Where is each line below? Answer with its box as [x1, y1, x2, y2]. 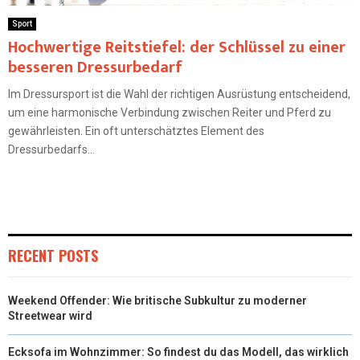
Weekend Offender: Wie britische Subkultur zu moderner [8, 294, 307, 308]
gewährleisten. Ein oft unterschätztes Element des [8, 125, 264, 138]
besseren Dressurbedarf [8, 54, 182, 82]
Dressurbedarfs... [8, 143, 95, 157]
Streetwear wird [8, 309, 92, 323]
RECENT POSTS [8, 245, 98, 267]
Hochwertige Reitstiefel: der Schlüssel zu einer [8, 34, 346, 62]
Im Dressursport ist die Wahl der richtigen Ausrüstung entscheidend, [8, 88, 350, 101]
